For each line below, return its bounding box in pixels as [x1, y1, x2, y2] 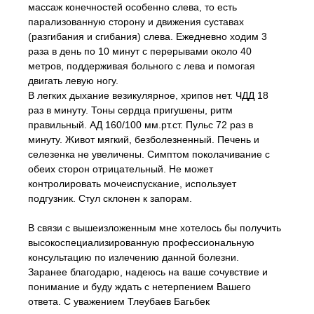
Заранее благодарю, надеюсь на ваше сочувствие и [28, 266, 268, 278]
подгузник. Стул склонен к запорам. [28, 193, 192, 204]
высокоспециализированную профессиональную [28, 237, 254, 248]
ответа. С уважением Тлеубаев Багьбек [28, 296, 210, 307]
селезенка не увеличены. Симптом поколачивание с [28, 149, 270, 160]
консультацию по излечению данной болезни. [28, 252, 239, 263]
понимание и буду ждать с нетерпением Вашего [28, 281, 251, 292]
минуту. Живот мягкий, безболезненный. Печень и [28, 134, 259, 145]
